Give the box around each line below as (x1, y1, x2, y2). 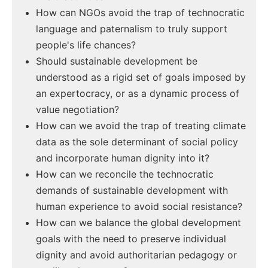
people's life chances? (36, 39, 136, 51)
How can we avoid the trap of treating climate (36, 120, 246, 132)
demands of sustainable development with (36, 184, 228, 197)
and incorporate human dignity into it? (36, 152, 209, 165)
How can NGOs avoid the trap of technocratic (36, 7, 245, 19)
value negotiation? (36, 103, 119, 116)
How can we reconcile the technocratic (36, 168, 214, 181)
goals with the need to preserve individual (36, 233, 226, 245)
